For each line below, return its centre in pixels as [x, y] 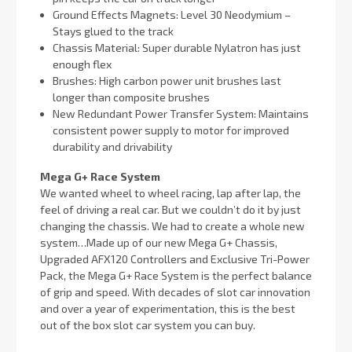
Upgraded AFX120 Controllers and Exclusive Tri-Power [175, 259]
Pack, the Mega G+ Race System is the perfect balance [176, 276]
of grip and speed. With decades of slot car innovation [175, 292]
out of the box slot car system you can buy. [148, 325]
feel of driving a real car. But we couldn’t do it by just [170, 210]
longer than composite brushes [132, 97]
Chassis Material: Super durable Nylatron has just [177, 48]
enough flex [82, 64]
